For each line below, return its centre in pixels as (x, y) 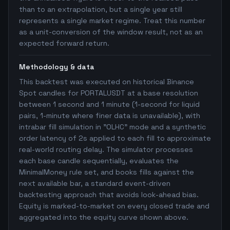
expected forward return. (64, 43)
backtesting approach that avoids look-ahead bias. (109, 195)
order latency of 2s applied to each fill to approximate (115, 138)
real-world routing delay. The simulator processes (106, 149)
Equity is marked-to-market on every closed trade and (114, 206)
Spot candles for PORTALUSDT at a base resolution (109, 93)
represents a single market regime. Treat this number (112, 21)
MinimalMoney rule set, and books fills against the (107, 172)
